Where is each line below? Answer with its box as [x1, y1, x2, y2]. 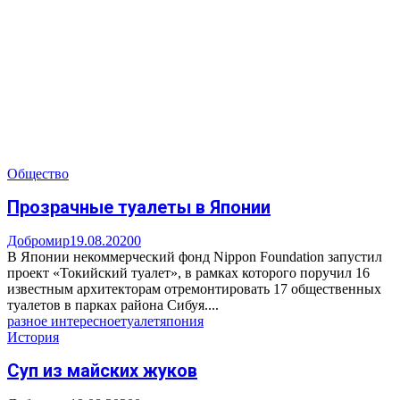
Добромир [7, 232, 70, 248]
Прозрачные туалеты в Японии [7, 196, 271, 219]
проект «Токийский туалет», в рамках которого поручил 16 [7, 264, 370, 280]
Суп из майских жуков [7, 360, 197, 382]
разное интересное [7, 312, 121, 329]
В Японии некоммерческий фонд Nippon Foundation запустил [7, 248, 382, 264]
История [7, 329, 59, 345]
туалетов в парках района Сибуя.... [7, 296, 219, 312]
